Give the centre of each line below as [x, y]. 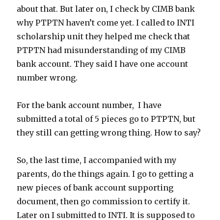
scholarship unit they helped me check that [104, 36]
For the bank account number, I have [89, 105]
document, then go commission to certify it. [104, 201]
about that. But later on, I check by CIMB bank [106, 9]
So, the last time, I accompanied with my [97, 160]
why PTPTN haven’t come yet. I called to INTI [106, 23]
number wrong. [47, 78]
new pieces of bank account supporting [95, 188]
